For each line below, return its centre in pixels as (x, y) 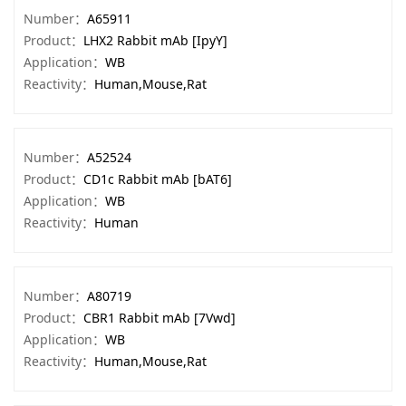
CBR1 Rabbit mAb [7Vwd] (159, 318)
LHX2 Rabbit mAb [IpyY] (155, 40)
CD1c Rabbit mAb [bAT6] (158, 179)
